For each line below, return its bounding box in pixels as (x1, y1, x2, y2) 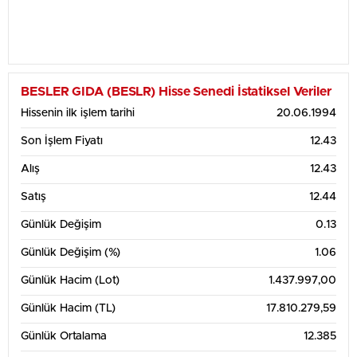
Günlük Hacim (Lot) (21, 275, 120, 286)
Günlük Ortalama (21, 331, 107, 342)
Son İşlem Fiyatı (21, 135, 103, 147)
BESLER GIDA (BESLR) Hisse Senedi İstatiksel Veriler (21, 85, 331, 98)
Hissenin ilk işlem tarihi (21, 108, 135, 119)
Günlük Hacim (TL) (21, 303, 116, 314)
